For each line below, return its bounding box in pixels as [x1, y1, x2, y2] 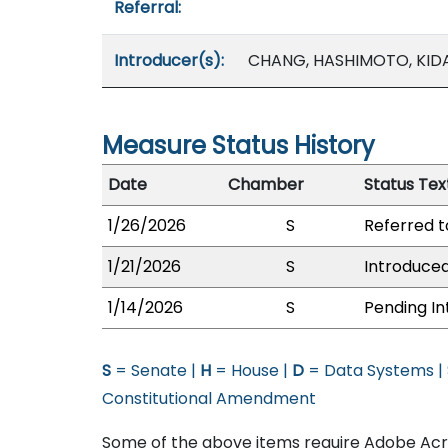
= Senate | [111, 359, 200, 382]
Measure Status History [102, 129, 375, 162]
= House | [211, 359, 292, 382]
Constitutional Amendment [102, 387, 316, 410]
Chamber [228, 173, 304, 196]
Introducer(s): [114, 49, 224, 72]
